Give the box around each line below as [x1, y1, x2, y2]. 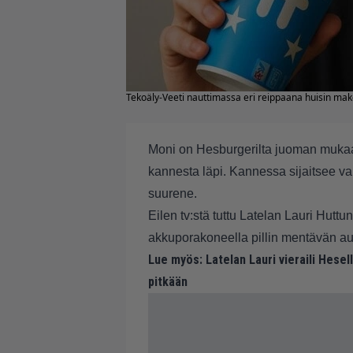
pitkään [148, 274, 188, 289]
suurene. [148, 187, 197, 200]
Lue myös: [148, 252, 203, 267]
